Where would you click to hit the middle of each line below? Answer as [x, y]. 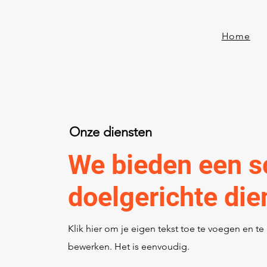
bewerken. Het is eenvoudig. [129, 246]
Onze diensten [111, 132]
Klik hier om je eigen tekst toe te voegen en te [166, 229]
